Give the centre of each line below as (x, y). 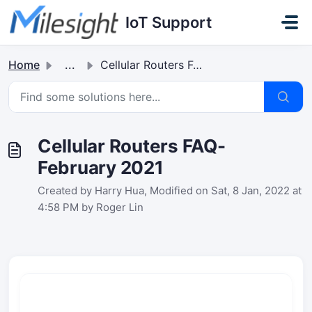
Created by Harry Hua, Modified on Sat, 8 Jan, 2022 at (170, 190)
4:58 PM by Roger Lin (91, 207)
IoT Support (169, 22)
